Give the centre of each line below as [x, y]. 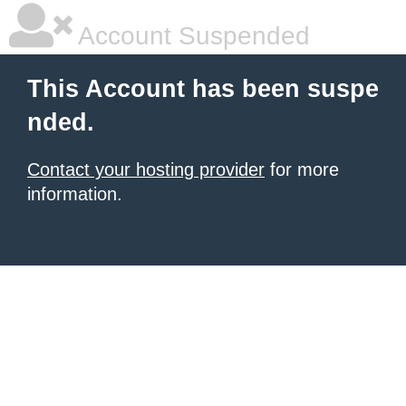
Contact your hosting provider [146, 169]
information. [75, 194]
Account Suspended [191, 36]
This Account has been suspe [203, 89]
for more [302, 169]
